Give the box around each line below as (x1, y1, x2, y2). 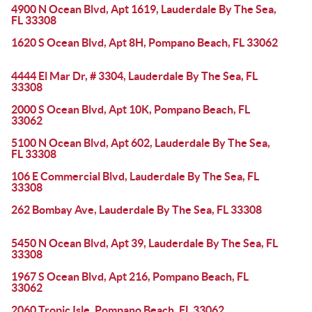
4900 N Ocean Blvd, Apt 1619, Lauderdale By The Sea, (11, 3, 276, 15)
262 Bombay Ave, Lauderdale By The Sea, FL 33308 (11, 203, 262, 216)
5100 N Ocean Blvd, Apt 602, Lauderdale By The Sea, (11, 136, 270, 149)
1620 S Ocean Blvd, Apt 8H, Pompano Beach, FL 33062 (11, 36, 278, 49)
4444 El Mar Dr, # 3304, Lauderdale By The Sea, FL (11, 70, 258, 82)
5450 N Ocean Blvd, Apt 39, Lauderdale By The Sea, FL (11, 237, 278, 249)
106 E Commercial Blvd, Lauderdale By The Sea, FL (11, 170, 259, 182)
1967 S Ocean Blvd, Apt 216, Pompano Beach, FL (11, 270, 249, 283)
